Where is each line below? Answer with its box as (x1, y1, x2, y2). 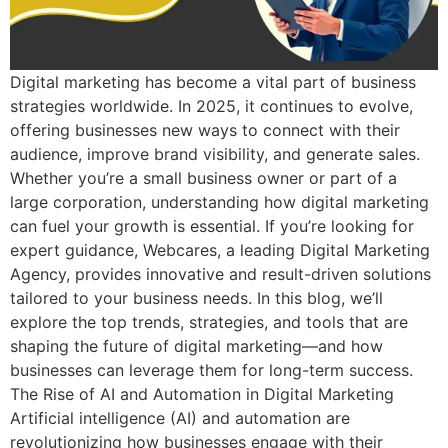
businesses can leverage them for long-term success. (10, 360, 413, 381)
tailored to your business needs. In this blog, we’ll (10, 288, 383, 309)
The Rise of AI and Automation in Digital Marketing (10, 384, 394, 405)
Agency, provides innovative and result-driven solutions (10, 264, 431, 285)
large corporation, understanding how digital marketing (10, 192, 429, 213)
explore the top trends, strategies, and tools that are (10, 312, 408, 333)
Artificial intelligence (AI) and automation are (10, 408, 350, 429)
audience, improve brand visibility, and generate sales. (10, 144, 420, 165)
